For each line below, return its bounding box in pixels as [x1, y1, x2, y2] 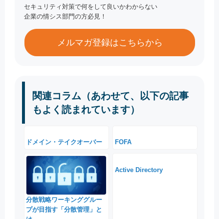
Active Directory [114, 166, 163, 174]
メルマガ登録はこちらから [57, 37, 163, 47]
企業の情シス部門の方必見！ [24, 12, 107, 20]
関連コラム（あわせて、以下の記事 [32, 90, 189, 101]
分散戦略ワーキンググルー [26, 196, 103, 203]
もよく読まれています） [32, 104, 140, 115]
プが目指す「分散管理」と [26, 205, 103, 213]
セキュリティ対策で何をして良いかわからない [24, 2, 158, 10]
